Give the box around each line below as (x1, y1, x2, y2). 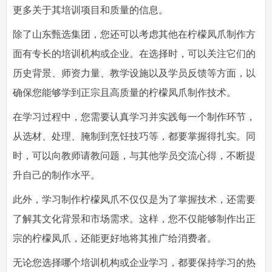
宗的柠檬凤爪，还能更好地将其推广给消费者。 (13, 233, 217, 243)
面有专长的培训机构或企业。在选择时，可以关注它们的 (13, 48, 256, 59)
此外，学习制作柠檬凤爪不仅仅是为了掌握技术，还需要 (13, 194, 256, 205)
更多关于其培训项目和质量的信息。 (13, 4, 168, 15)
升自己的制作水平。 (13, 169, 100, 180)
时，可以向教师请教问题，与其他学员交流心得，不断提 (13, 150, 256, 161)
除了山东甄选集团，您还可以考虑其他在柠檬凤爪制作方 (13, 29, 256, 39)
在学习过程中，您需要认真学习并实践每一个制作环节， (13, 111, 256, 122)
